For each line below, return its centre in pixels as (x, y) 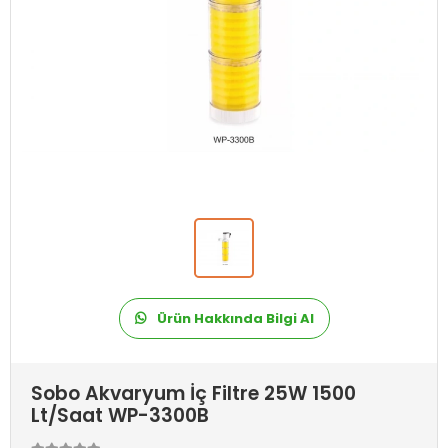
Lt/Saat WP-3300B (120, 415)
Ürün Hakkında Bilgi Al (233, 318)
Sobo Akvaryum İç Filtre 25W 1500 (193, 393)
